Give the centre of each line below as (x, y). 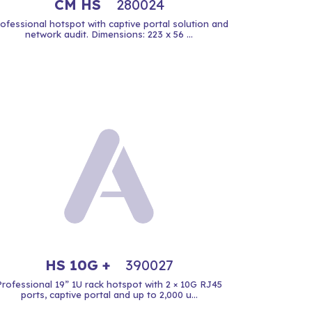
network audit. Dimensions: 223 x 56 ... (109, 34)
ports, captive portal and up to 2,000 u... (109, 295)
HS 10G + (79, 265)
